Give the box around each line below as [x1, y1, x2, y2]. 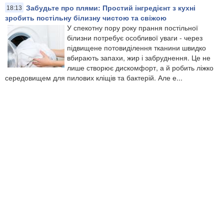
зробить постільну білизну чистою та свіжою [5, 12, 166, 22]
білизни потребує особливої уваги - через [67, 32, 202, 42]
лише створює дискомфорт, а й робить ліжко [67, 62, 213, 72]
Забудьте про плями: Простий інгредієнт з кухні [26, 2, 195, 12]
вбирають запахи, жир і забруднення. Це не [67, 52, 210, 62]
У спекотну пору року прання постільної [67, 22, 198, 32]
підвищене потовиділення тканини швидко [67, 42, 206, 52]
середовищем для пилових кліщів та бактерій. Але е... [5, 72, 182, 82]
